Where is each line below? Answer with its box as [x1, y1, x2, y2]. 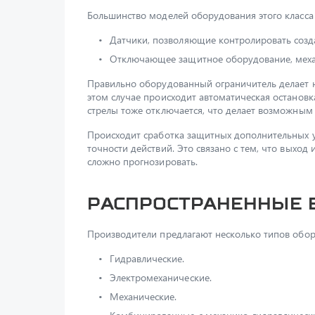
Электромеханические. [110, 271, 212, 284]
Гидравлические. [110, 252, 185, 265]
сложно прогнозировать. [87, 155, 198, 168]
